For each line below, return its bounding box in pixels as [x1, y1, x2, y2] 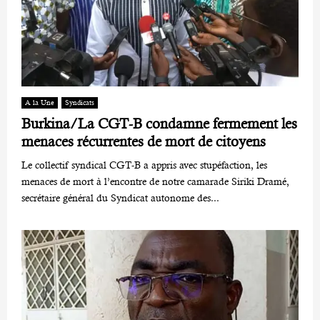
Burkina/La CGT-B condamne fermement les [21, 115, 297, 132]
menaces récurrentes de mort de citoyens [21, 133, 266, 150]
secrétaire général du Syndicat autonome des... [21, 191, 219, 204]
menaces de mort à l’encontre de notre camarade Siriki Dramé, [21, 175, 289, 187]
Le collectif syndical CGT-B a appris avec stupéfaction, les [21, 159, 267, 171]
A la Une [25, 98, 54, 106]
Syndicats [65, 98, 94, 106]
